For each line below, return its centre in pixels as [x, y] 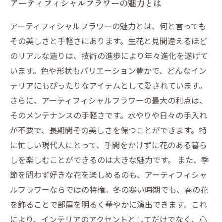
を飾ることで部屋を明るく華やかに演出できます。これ [109, 204]
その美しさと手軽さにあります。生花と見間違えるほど [109, 41]
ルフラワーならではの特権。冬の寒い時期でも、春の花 [109, 189]
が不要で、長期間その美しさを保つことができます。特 [108, 130]
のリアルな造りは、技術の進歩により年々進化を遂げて [109, 55]
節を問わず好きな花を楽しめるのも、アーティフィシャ [109, 174]
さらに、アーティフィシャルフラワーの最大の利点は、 [109, 100]
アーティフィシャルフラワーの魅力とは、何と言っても [108, 26]
